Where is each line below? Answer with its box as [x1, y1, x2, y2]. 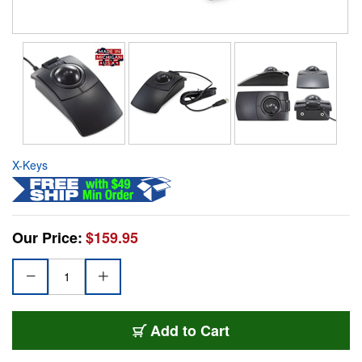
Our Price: [12, 226, 82, 248]
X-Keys [12, 156, 48, 173]
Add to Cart [150, 319, 229, 341]
